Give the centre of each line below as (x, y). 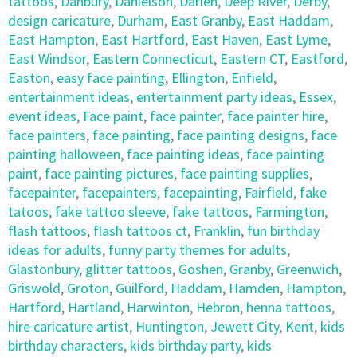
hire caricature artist (69, 326)
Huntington (170, 326)
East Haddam (289, 20)
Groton (88, 288)
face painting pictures (109, 173)
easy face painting (111, 78)
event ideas (42, 116)
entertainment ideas (69, 97)
